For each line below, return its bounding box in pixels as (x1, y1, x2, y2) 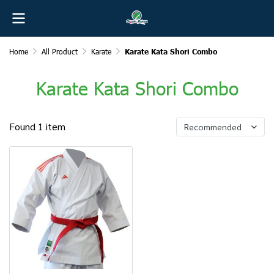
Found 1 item (9, 120, 65, 133)
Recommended (184, 121, 242, 132)
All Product (42, 46, 78, 56)
